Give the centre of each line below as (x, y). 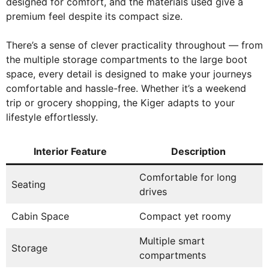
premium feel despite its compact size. (94, 17)
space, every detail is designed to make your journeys (129, 74)
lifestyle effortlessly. (52, 117)
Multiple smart (172, 241)
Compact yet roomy (185, 216)
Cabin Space (40, 216)
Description (198, 152)
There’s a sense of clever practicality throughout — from (134, 45)
